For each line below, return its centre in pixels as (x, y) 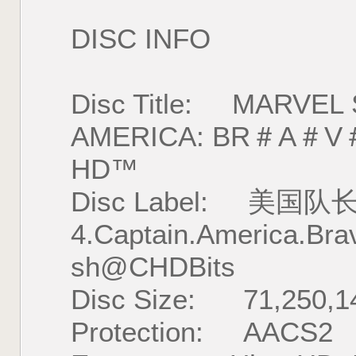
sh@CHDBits (153, 267)
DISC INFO (141, 39)
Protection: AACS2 (202, 333)
